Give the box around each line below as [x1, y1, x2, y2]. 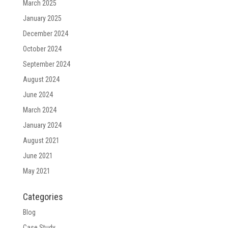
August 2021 [22, 136, 60, 145]
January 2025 [22, 14, 62, 22]
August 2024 [22, 75, 60, 83]
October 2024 [22, 45, 62, 53]
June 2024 [22, 91, 53, 99]
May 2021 [22, 167, 50, 175]
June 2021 [22, 152, 53, 160]
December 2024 [22, 30, 68, 38]
